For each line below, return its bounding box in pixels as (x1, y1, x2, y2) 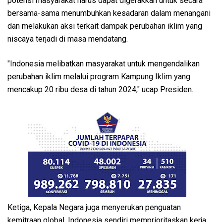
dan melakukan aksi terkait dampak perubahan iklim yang (7, 21, 202, 31)
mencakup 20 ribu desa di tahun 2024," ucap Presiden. (7, 84, 193, 94)
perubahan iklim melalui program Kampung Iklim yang (7, 71, 190, 81)
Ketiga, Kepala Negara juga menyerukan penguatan (7, 202, 181, 212)
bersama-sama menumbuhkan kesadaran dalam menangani (7, 8, 211, 18)
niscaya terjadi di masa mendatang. (7, 34, 128, 44)
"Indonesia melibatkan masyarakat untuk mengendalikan (7, 58, 200, 68)
